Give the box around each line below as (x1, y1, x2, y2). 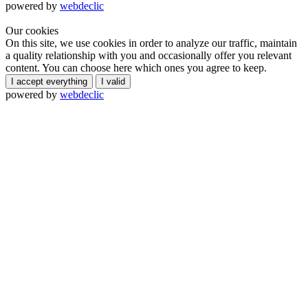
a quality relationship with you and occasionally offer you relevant (5, 49, 291, 61)
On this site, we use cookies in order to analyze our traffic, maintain (5, 36, 297, 49)
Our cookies (5, 24, 58, 36)
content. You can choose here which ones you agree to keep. (5, 61, 267, 74)
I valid (101, 76, 125, 87)
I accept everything (11, 76, 87, 87)
